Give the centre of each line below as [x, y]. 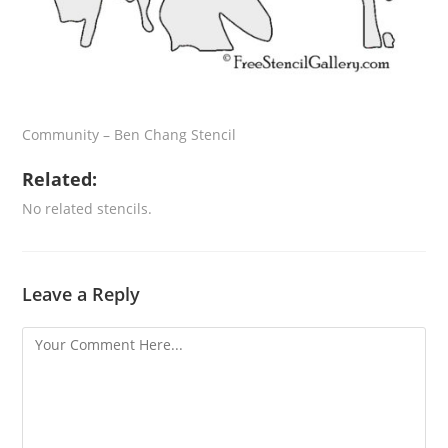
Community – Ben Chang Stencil [129, 135]
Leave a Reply [81, 294]
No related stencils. [87, 209]
